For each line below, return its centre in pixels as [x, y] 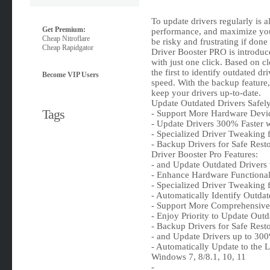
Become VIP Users [71, 75]
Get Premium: [64, 30]
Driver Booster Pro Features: [204, 154]
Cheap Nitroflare [66, 39]
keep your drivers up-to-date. [206, 93]
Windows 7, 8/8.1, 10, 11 [198, 257]
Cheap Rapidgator [68, 48]
